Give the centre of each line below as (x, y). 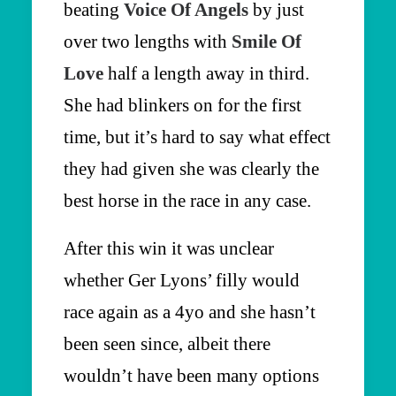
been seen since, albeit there (167, 343)
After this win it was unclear (169, 248)
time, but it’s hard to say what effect (197, 137)
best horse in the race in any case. (187, 200)
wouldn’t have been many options (191, 375)
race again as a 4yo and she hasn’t (190, 312)
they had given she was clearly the (191, 168)
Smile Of (267, 41)
